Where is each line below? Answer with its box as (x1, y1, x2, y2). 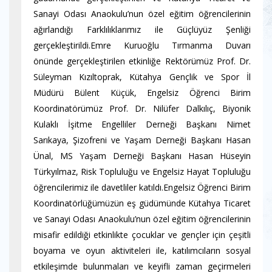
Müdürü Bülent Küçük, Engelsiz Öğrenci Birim (33, 87, 251, 98)
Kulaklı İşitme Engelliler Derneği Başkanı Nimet (33, 118, 251, 130)
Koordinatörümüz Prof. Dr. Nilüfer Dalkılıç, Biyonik (33, 103, 251, 114)
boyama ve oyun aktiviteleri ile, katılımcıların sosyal (33, 245, 251, 256)
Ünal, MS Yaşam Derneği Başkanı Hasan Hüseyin (33, 150, 251, 161)
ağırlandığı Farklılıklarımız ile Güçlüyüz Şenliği (33, 24, 251, 35)
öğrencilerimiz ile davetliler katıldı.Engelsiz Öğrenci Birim (33, 182, 251, 193)
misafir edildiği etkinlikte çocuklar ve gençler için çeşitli (33, 229, 251, 240)
